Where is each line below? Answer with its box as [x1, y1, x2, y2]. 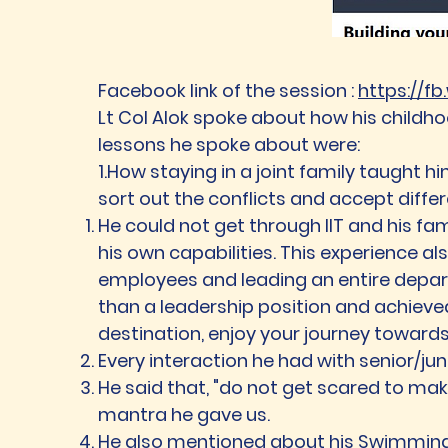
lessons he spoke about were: [98, 132, 360, 157]
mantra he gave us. [98, 402, 270, 427]
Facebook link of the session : [98, 78, 358, 103]
